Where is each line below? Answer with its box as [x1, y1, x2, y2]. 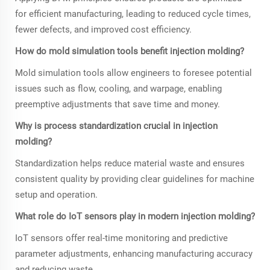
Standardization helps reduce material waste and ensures [15, 157, 245, 169]
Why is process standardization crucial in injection [15, 120, 218, 131]
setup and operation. [15, 189, 98, 200]
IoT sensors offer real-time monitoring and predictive [15, 232, 228, 243]
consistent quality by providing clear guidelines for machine [15, 173, 254, 184]
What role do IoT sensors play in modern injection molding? [15, 210, 255, 222]
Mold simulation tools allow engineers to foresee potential [15, 67, 252, 78]
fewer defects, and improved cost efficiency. [15, 24, 192, 35]
